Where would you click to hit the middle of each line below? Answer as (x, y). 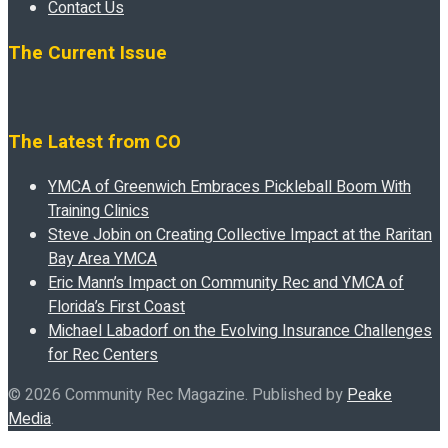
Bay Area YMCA (102, 258)
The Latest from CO (94, 142)
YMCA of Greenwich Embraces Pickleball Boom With (229, 186)
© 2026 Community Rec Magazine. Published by (177, 394)
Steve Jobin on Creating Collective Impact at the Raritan (240, 234)
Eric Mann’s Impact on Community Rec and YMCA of (226, 282)
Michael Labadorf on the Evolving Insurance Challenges (240, 330)
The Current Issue (87, 52)
